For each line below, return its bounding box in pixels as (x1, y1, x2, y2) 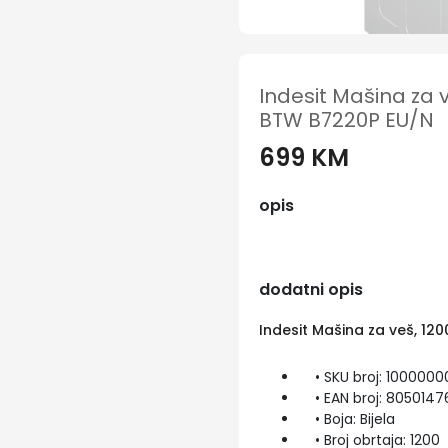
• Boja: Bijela (298, 409, 395, 429)
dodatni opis (258, 278, 363, 301)
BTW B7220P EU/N (258, 106, 434, 134)
